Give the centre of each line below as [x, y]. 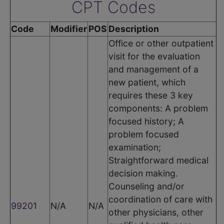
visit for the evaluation [154, 56]
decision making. [143, 173]
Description [134, 28]
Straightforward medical [158, 160]
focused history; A [146, 121]
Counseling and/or [146, 186]
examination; [135, 147]
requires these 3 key [151, 95]
